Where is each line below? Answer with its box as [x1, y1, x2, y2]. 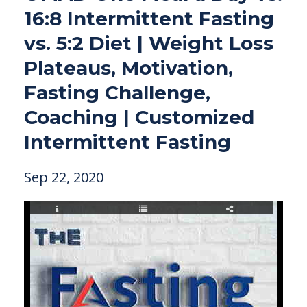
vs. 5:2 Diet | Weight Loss [24, 32, 273, 55]
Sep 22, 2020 [24, 168, 103, 186]
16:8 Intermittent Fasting [24, 7, 274, 30]
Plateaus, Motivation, [24, 56, 233, 79]
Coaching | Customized [24, 106, 254, 129]
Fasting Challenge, [24, 81, 210, 104]
